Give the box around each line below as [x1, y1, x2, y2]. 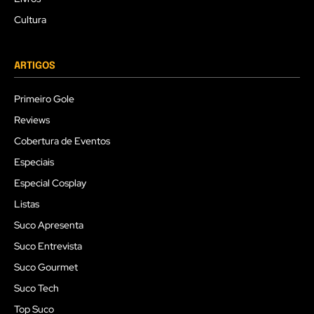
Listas [14, 198, 39, 211]
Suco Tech [14, 282, 59, 295]
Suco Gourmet [14, 261, 78, 274]
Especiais [14, 156, 54, 169]
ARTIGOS [14, 61, 55, 71]
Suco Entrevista [14, 240, 82, 253]
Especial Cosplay [14, 177, 86, 190]
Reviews [14, 114, 50, 127]
